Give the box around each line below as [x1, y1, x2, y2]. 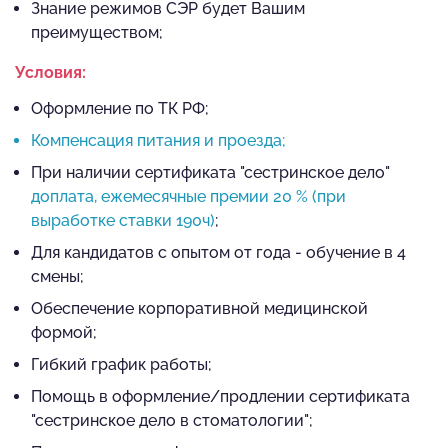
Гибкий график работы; [31, 354, 212, 374]
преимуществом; [31, 22, 163, 42]
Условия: [15, 62, 86, 82]
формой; [31, 322, 97, 342]
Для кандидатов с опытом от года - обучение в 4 [31, 242, 406, 262]
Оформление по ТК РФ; [31, 98, 209, 118]
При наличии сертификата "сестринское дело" [31, 162, 390, 182]
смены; [31, 266, 84, 286]
